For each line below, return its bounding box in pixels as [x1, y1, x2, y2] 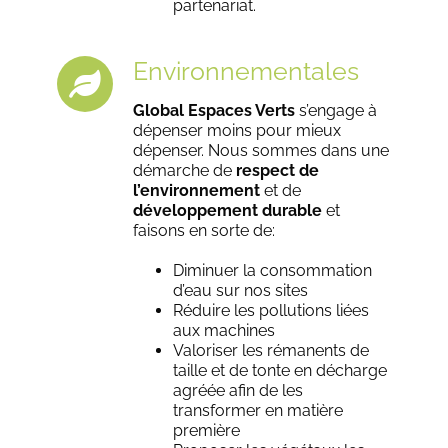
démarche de [133, 161, 237, 181]
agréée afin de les [173, 381, 304, 401]
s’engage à [295, 101, 378, 121]
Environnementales [133, 56, 360, 87]
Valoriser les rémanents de [173, 341, 370, 361]
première [173, 421, 241, 441]
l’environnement [133, 181, 261, 201]
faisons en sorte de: [133, 221, 276, 241]
